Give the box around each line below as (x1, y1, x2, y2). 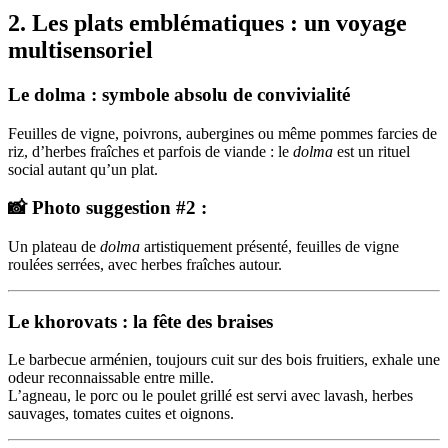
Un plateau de (8, 237, 100, 255)
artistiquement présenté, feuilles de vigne (140, 237, 399, 255)
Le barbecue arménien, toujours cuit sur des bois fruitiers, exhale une (8, 351, 440, 369)
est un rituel (333, 142, 410, 160)
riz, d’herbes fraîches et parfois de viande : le (8, 142, 293, 160)
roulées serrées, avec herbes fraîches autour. (8, 255, 282, 273)
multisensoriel (8, 36, 153, 63)
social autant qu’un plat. (8, 160, 158, 178)
